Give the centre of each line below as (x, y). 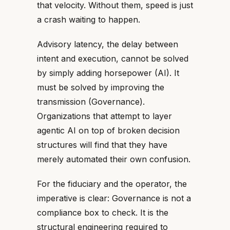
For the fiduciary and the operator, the (112, 184)
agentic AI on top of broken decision (108, 130)
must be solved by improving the (101, 87)
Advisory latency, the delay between (108, 44)
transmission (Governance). (91, 102)
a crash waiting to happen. (89, 20)
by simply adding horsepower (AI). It (108, 73)
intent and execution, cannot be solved (113, 59)
